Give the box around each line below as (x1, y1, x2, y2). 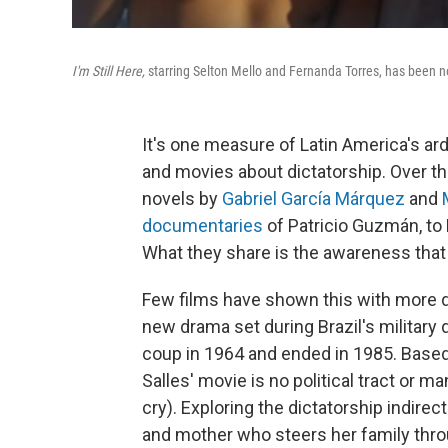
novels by (142, 188, 222, 209)
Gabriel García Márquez (222, 188, 405, 209)
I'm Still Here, (72, 63, 148, 79)
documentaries (142, 215, 263, 236)
